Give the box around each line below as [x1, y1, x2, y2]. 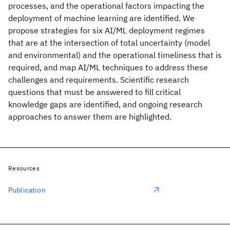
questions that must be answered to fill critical [8, 87, 181, 97]
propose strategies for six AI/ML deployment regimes [8, 25, 205, 35]
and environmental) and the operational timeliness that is [8, 50, 222, 60]
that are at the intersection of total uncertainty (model [8, 37, 210, 48]
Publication [8, 185, 46, 195]
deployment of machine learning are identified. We [8, 13, 195, 23]
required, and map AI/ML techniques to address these [8, 62, 208, 72]
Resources [8, 164, 40, 172]
